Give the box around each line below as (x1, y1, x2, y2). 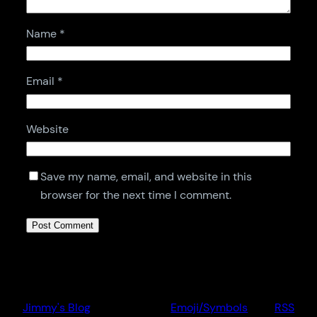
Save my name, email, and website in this (40, 169, 252, 185)
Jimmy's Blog (23, 299, 91, 315)
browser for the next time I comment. (40, 188, 231, 203)
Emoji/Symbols (171, 299, 248, 315)
